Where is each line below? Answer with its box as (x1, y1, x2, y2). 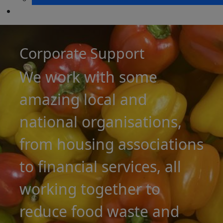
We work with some (19, 67, 157, 87)
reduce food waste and (19, 201, 179, 222)
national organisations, (19, 111, 182, 132)
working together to (19, 179, 160, 199)
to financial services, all (19, 156, 181, 177)
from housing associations (19, 134, 204, 154)
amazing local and (19, 89, 147, 110)
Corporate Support (19, 43, 144, 63)
